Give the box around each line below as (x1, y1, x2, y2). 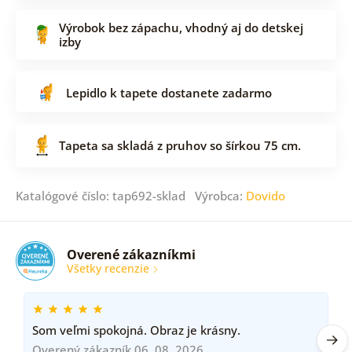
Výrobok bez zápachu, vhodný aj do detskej (58, 19, 303, 35)
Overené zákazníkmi (66, 245, 196, 263)
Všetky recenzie (66, 260, 152, 276)
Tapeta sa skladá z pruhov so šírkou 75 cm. (58, 137, 301, 154)
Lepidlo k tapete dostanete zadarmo (65, 84, 272, 101)
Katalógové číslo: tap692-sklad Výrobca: (15, 188, 246, 204)
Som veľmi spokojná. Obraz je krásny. (31, 322, 240, 339)
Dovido (245, 188, 285, 204)
